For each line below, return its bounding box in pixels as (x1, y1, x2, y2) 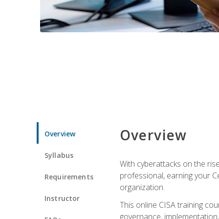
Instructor (44, 193, 80, 203)
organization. (119, 181, 165, 193)
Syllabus (44, 150, 74, 160)
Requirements (44, 172, 93, 181)
